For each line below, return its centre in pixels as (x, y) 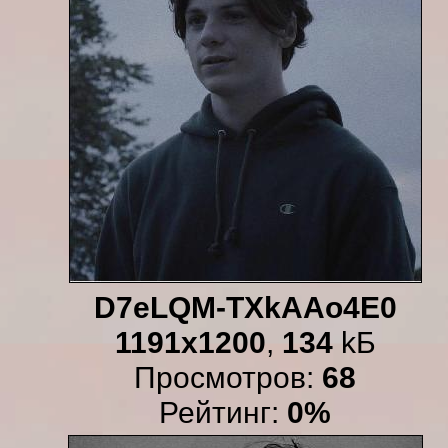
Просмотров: (228, 377)
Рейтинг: (223, 412)
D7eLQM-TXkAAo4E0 (245, 307)
